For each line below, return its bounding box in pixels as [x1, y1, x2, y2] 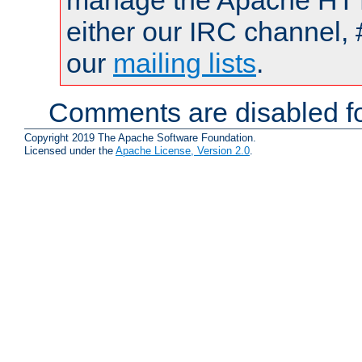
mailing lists [113, 48, 256, 79]
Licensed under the [24, 144, 116, 157]
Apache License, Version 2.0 [116, 144, 250, 157]
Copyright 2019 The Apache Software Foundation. [24, 131, 256, 144]
